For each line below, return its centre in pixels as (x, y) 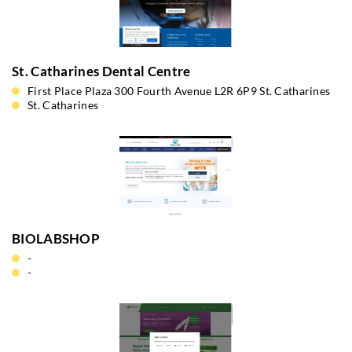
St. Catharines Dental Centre (101, 71)
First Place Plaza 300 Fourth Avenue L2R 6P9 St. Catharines (179, 91)
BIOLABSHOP (56, 238)
